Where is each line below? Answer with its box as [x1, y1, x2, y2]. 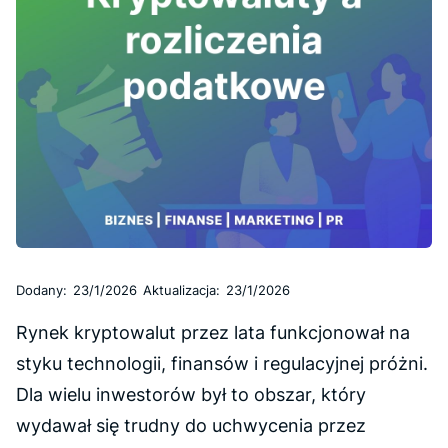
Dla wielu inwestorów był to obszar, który [16, 384, 366, 405]
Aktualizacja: [143, 282, 220, 298]
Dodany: [16, 282, 67, 298]
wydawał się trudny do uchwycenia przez [16, 415, 366, 436]
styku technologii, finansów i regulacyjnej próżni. [16, 353, 428, 374]
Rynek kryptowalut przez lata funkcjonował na [16, 322, 410, 343]
